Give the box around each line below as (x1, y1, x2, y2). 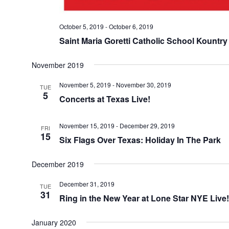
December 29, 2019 (119, 121, 175, 130)
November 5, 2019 (59, 80, 111, 89)
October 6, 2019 (108, 21, 153, 31)
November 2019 (31, 59, 84, 70)
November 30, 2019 (116, 80, 171, 89)
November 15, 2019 (59, 121, 114, 130)
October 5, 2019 (59, 21, 104, 31)
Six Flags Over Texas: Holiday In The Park (59, 133, 221, 146)
